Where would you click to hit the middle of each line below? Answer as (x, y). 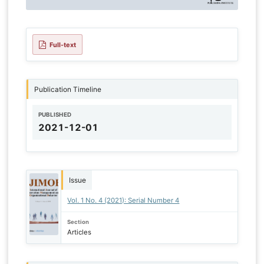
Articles (80, 232)
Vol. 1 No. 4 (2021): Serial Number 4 (123, 201)
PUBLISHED (55, 115)
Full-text (63, 44)
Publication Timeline (67, 90)
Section (78, 222)
